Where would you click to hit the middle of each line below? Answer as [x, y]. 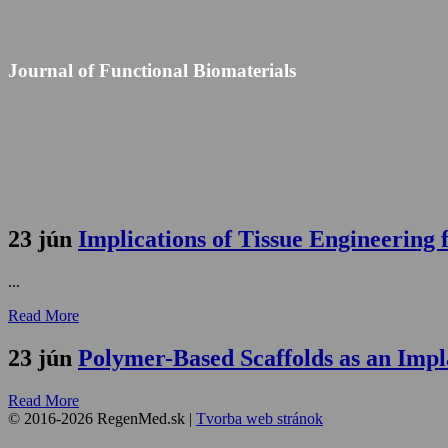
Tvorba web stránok [259, 418]
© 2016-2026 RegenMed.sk [98, 418]
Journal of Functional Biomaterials [152, 70]
